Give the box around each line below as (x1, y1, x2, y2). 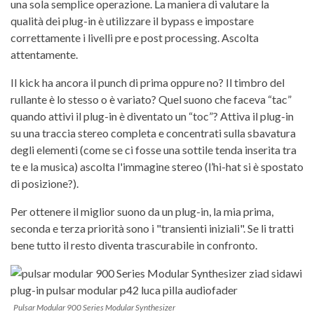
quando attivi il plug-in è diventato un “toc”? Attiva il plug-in (11, 109, 294, 123)
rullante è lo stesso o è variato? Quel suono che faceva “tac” (11, 92, 292, 106)
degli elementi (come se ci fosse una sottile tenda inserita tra (11, 142, 296, 156)
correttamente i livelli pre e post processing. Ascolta (11, 30, 259, 44)
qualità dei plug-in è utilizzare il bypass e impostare (11, 13, 254, 27)
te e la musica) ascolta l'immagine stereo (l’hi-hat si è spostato (11, 159, 303, 173)
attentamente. (11, 47, 78, 61)
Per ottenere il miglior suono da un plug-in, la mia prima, (11, 204, 273, 218)
